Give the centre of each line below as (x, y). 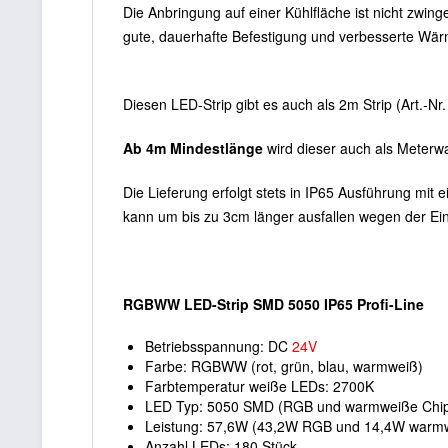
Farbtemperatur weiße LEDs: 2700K (259, 385)
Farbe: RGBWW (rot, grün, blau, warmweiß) (284, 365)
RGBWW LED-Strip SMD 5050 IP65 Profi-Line (273, 303)
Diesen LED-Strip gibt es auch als (231, 103)
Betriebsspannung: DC (218, 345)
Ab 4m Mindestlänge (193, 147)
